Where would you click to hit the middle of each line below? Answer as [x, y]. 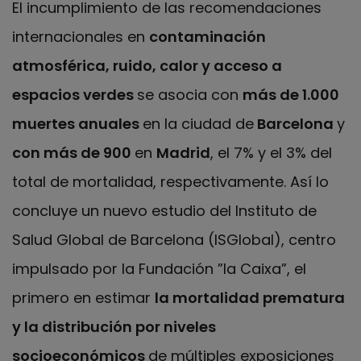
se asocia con [190, 94]
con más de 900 [73, 152]
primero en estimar [83, 297]
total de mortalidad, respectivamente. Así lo [170, 181]
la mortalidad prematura [250, 297]
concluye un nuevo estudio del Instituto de [164, 210]
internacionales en [81, 36]
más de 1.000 [291, 94]
